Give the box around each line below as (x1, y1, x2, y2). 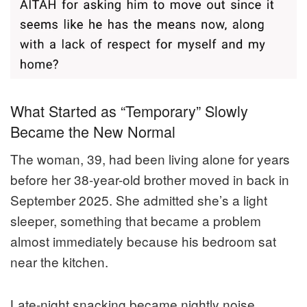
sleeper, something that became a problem (10, 211, 261, 230)
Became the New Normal (10, 120, 175, 142)
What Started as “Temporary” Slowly (10, 99, 248, 121)
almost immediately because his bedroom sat (10, 232, 276, 251)
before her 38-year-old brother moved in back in (10, 170, 289, 189)
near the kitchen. (10, 252, 108, 271)
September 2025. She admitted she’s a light (10, 191, 267, 210)
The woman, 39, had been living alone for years (10, 149, 290, 169)
